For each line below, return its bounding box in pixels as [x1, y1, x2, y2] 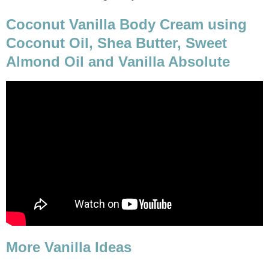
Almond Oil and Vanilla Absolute [6, 53, 230, 70]
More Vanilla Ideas [6, 239, 131, 256]
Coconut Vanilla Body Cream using [6, 16, 247, 32]
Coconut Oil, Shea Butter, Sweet [6, 34, 227, 51]
